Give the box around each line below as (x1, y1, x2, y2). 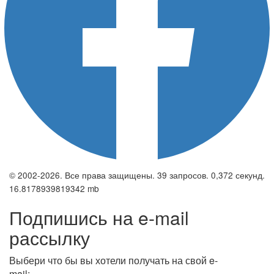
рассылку (9, 224, 90, 251)
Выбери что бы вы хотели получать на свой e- (9, 253, 218, 268)
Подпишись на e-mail (9, 204, 189, 231)
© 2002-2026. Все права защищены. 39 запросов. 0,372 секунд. (9, 169, 265, 182)
